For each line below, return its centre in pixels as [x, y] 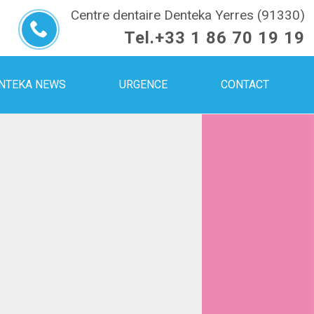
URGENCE [143, 84]
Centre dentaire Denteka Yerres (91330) [187, 15]
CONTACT [245, 84]
